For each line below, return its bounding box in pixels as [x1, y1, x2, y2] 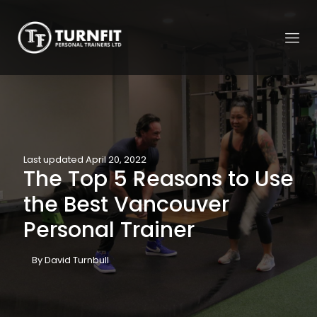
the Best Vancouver [23, 189, 229, 219]
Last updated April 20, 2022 [23, 152, 146, 166]
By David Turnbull [32, 253, 109, 267]
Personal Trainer [23, 214, 195, 245]
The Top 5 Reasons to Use [23, 163, 294, 194]
